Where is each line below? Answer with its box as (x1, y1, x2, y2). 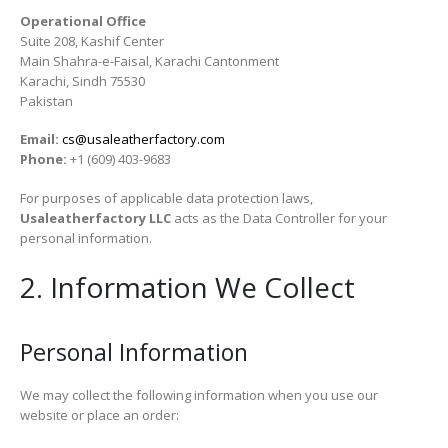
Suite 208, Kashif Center (20, 31, 164, 50)
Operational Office (20, 11, 146, 30)
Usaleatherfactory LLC (20, 208, 171, 227)
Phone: (20, 150, 67, 169)
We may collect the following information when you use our (20, 385, 378, 404)
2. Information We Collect (20, 267, 355, 306)
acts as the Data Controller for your (171, 208, 387, 227)
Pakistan (20, 91, 73, 110)
